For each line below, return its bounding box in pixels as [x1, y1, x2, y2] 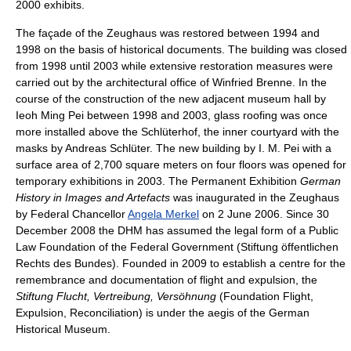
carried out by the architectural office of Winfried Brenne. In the [16, 76, 327, 89]
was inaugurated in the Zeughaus [170, 191, 339, 204]
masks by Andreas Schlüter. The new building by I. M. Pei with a [16, 142, 331, 155]
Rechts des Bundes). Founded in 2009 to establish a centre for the [16, 257, 346, 270]
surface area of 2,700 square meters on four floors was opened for [16, 158, 346, 172]
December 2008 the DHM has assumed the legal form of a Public [16, 224, 338, 237]
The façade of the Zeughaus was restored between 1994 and [16, 27, 320, 40]
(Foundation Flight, [216, 290, 313, 303]
